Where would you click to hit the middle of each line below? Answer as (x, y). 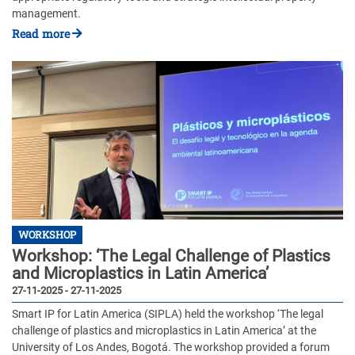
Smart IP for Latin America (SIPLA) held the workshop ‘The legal (168, 315)
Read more (41, 34)
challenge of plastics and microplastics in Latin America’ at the (164, 331)
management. (46, 13)
